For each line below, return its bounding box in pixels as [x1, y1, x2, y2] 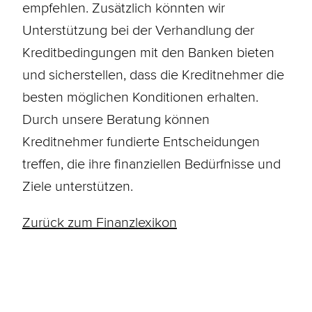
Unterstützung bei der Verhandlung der [22, 19, 254, 40]
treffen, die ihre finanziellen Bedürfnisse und [22, 153, 281, 173]
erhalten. [203, 86, 258, 107]
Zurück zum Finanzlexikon [22, 212, 177, 232]
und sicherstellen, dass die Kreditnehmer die [22, 64, 284, 84]
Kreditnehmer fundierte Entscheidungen [22, 131, 260, 151]
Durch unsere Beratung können [22, 109, 210, 129]
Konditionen [132, 86, 203, 107]
